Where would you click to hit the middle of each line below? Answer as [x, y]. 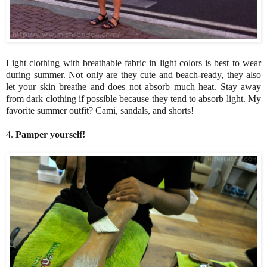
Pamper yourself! [50, 134]
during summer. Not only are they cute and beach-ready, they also [133, 74]
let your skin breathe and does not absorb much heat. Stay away [133, 86]
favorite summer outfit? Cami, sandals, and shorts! [100, 110]
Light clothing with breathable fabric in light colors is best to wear [133, 63]
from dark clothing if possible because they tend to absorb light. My [133, 98]
